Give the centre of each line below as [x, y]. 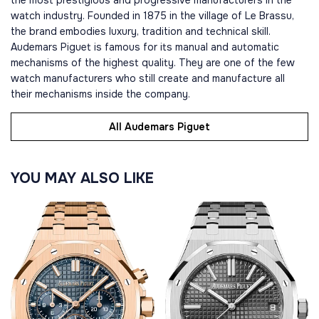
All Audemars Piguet [159, 127]
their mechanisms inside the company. [100, 94]
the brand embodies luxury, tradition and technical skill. [141, 31]
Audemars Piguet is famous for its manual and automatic [145, 47]
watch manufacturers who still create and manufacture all [148, 78]
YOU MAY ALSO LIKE [82, 178]
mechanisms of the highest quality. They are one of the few [153, 63]
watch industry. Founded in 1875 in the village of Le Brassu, [152, 16]
